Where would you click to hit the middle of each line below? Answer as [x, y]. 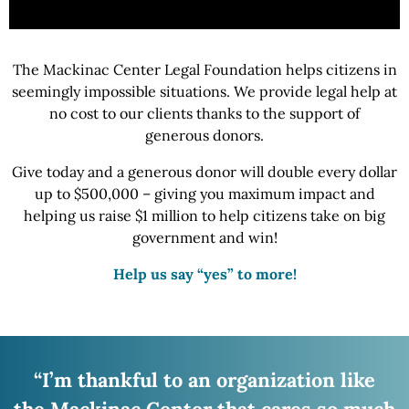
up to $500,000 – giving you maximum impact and [204, 193]
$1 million [167, 215]
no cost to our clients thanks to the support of [204, 113]
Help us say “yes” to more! [204, 273]
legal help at [355, 91]
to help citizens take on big [292, 215]
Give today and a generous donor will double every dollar [204, 171]
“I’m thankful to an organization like [204, 379]
